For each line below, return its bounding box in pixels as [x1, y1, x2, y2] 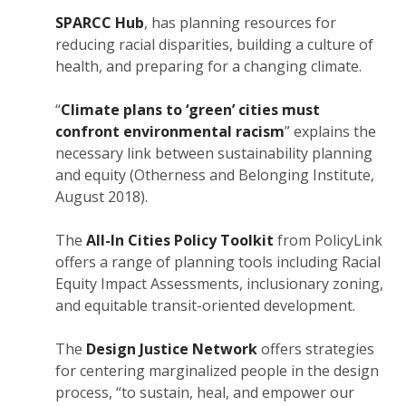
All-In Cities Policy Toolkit [86, 230, 274, 251]
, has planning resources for [144, 13, 336, 34]
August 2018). [55, 187, 148, 208]
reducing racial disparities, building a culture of [55, 34, 373, 55]
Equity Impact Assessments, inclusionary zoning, [55, 274, 383, 295]
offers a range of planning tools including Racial [55, 252, 381, 273]
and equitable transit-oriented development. [55, 295, 359, 316]
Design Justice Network [86, 339, 257, 360]
